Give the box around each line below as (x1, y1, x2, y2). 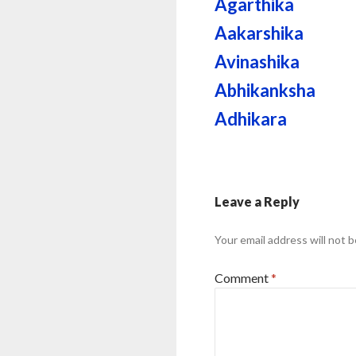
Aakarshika (215, 22, 304, 44)
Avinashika (215, 51, 300, 72)
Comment (215, 270, 272, 285)
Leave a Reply (215, 194, 300, 209)
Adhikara (215, 108, 288, 130)
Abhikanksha (215, 79, 316, 101)
